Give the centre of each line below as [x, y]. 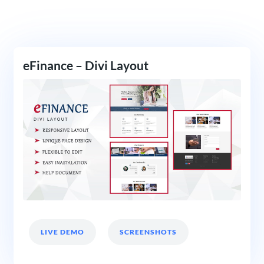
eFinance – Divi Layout [85, 65]
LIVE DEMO [62, 232]
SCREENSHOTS [148, 232]
